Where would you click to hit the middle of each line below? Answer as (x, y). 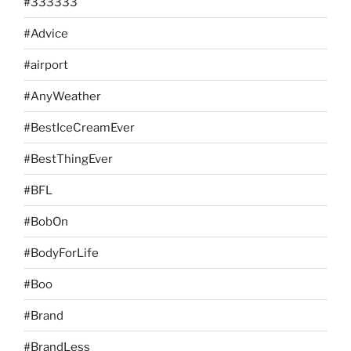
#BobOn (46, 221)
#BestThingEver (68, 159)
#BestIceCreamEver (79, 127)
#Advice (46, 33)
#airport (46, 65)
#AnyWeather (62, 96)
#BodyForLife (61, 253)
